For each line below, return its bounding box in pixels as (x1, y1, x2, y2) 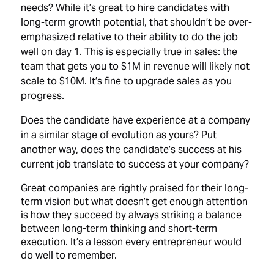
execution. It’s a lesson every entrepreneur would (21, 232, 242, 254)
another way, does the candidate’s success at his (21, 140, 242, 161)
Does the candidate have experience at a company (21, 111, 251, 132)
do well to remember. (21, 246, 117, 267)
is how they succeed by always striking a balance (21, 206, 242, 227)
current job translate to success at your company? (21, 155, 250, 176)
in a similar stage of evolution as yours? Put (21, 125, 217, 147)
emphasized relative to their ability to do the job (21, 28, 239, 49)
